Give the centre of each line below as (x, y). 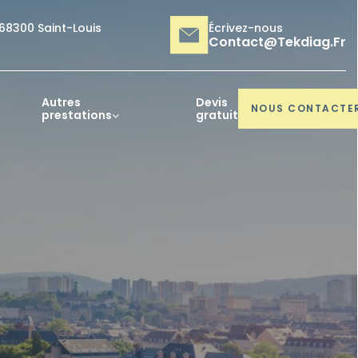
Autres (62, 102)
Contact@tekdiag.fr (277, 42)
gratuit (217, 115)
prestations (77, 115)
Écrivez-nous (246, 28)
